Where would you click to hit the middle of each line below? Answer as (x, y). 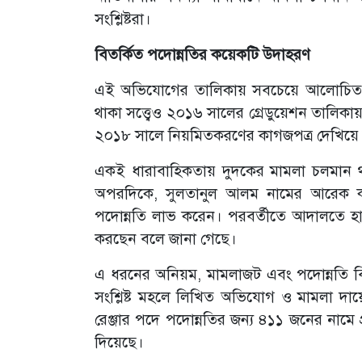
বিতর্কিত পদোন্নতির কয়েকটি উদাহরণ (202, 55)
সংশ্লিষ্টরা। (123, 19)
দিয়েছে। (119, 342)
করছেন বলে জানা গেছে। (166, 239)
